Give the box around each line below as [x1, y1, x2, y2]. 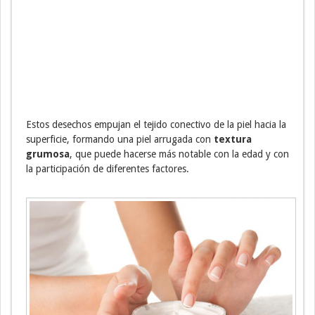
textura [214, 133, 252, 145]
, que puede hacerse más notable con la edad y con [70, 148, 289, 160]
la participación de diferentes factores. [26, 162, 189, 174]
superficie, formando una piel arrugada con [26, 133, 214, 145]
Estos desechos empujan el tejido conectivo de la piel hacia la [26, 118, 286, 130]
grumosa [26, 148, 70, 160]
